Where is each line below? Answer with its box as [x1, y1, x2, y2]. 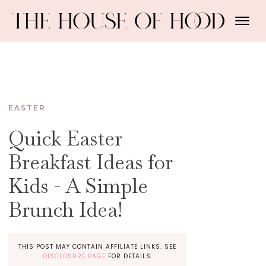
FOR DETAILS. [105, 252, 153, 261]
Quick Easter [8, 125, 123, 151]
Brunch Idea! [8, 197, 123, 223]
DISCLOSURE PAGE [42, 252, 106, 261]
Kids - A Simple [8, 173, 148, 199]
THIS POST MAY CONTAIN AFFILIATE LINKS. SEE [18, 242, 177, 251]
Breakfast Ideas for [8, 149, 173, 175]
